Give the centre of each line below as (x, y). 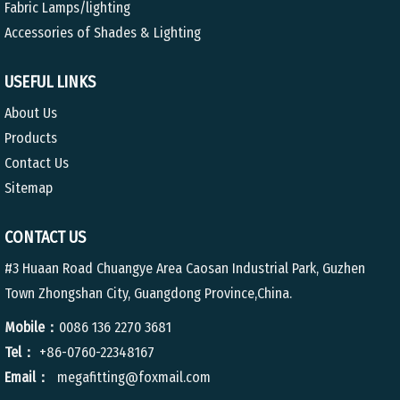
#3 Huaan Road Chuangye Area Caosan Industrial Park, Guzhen (185, 268)
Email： (27, 377)
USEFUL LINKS (50, 82)
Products (31, 138)
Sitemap (29, 188)
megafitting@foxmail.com (132, 377)
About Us (31, 113)
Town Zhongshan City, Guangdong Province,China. (148, 293)
